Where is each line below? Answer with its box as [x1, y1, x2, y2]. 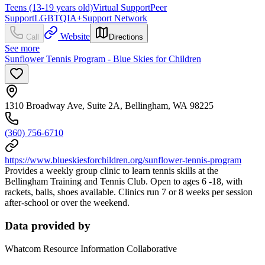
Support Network [82, 13, 147, 24]
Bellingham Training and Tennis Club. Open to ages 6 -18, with [5, 176, 243, 187]
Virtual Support [93, 2, 150, 13]
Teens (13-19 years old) [5, 2, 93, 13]
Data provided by [5, 219, 91, 232]
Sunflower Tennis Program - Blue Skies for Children [5, 54, 201, 64]
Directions [109, 33, 143, 42]
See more [5, 43, 40, 54]
